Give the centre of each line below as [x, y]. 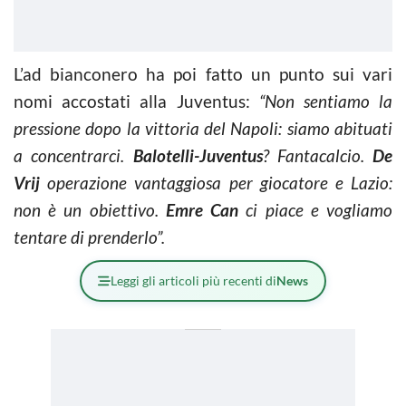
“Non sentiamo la [321, 101]
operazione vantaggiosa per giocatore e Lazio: [216, 183]
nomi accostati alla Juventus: [132, 101]
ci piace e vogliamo [316, 210]
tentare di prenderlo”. [89, 237]
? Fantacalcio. [317, 155]
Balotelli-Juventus [198, 155]
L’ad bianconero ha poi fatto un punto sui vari [203, 74]
